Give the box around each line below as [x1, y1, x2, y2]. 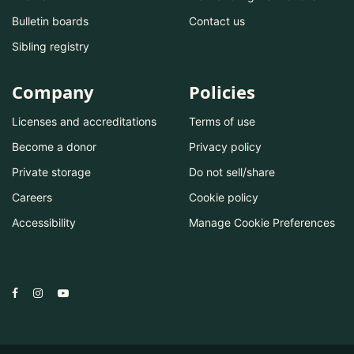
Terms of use [189, 115, 255, 129]
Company [12, 80, 94, 104]
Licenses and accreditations [12, 115, 156, 129]
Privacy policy [189, 140, 262, 154]
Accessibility [12, 216, 76, 230]
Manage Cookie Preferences [189, 216, 335, 230]
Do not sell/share [189, 165, 275, 179]
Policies [189, 80, 255, 104]
